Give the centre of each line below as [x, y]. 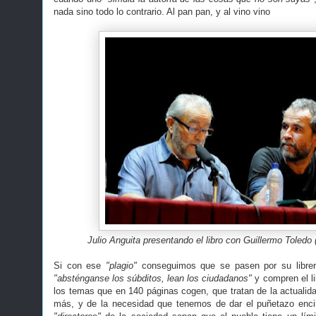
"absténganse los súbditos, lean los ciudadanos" [154, 278]
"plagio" [124, 266]
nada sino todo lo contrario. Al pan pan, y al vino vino [162, 12]
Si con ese [80, 266]
